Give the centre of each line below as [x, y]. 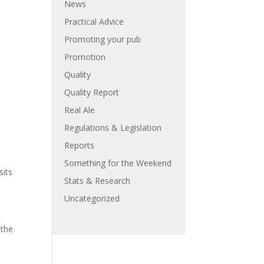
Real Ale [80, 110]
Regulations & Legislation [113, 128]
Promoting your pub [103, 39]
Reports [80, 145]
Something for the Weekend [118, 163]
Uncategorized [92, 198]
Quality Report [92, 92]
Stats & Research [98, 181]
